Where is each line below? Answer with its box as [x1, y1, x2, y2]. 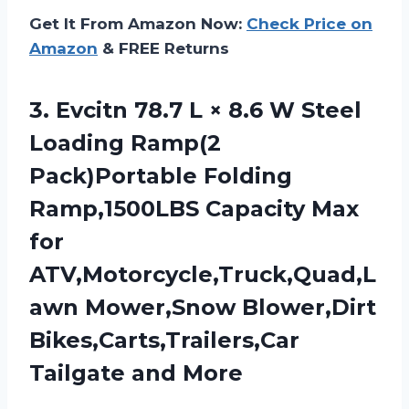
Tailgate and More [29, 359, 243, 386]
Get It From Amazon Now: [29, 14, 246, 33]
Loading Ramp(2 [29, 129, 221, 156]
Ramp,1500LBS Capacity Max [29, 194, 359, 222]
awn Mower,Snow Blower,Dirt [29, 293, 376, 320]
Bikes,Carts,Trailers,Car [29, 326, 299, 353]
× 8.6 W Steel [203, 96, 362, 123]
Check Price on [246, 14, 372, 33]
